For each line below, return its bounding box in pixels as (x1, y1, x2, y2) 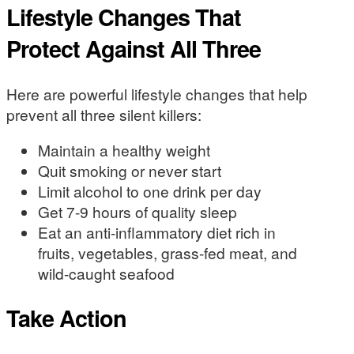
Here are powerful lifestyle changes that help (6, 82, 307, 104)
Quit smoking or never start (38, 160, 221, 181)
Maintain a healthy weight (38, 139, 210, 160)
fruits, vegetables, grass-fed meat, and (38, 242, 297, 263)
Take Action (6, 301, 126, 334)
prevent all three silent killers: (6, 103, 201, 125)
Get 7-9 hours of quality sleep (38, 201, 237, 222)
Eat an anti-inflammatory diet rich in (38, 221, 276, 243)
